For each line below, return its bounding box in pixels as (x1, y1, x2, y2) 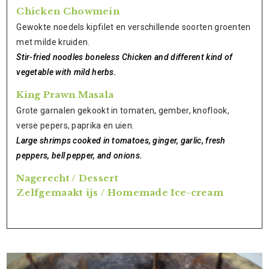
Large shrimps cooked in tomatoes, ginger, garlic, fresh (16, 136, 226, 145)
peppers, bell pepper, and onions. (16, 151, 143, 160)
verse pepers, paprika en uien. (16, 121, 134, 130)
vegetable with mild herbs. (16, 67, 117, 77)
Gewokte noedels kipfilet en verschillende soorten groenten (16, 22, 251, 32)
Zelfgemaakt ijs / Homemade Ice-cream (16, 187, 224, 198)
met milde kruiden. (16, 37, 90, 47)
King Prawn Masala (16, 89, 114, 100)
